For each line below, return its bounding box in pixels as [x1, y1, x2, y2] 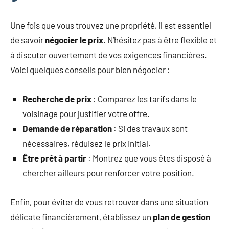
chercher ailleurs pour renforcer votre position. [22, 167, 194, 178]
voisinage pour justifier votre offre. [22, 108, 150, 119]
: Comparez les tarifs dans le [91, 93, 197, 104]
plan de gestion [153, 211, 210, 222]
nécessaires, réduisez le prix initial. [22, 138, 151, 148]
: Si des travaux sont [112, 123, 188, 133]
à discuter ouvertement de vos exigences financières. [10, 49, 207, 60]
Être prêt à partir [22, 152, 86, 163]
